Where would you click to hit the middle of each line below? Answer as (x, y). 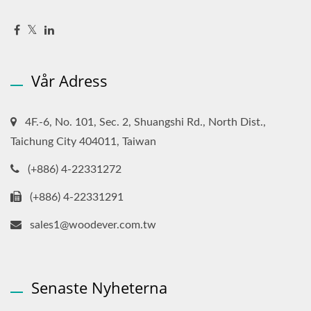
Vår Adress (69, 80)
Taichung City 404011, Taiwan (83, 141)
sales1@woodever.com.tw (93, 225)
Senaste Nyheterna (99, 287)
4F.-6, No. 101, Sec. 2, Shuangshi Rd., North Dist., (145, 122)
